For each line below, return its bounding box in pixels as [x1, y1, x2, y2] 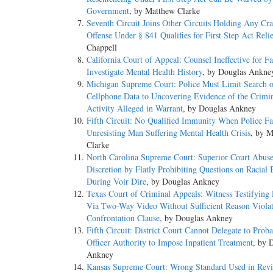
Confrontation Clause [87, 212, 160, 224]
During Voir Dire [87, 175, 146, 188]
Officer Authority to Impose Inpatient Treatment [87, 236, 253, 249]
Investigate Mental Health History [87, 66, 202, 78]
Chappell [87, 41, 117, 54]
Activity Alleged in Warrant [87, 102, 183, 115]
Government [87, 5, 129, 17]
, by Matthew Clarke [129, 5, 200, 17]
